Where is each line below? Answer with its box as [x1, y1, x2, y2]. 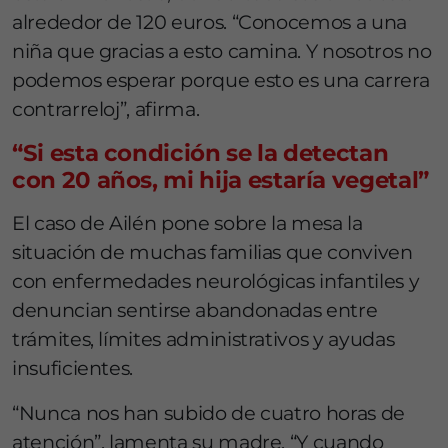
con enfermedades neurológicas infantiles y [12, 269, 420, 294]
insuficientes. [12, 356, 134, 381]
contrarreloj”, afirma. [12, 97, 200, 122]
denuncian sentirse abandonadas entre [12, 298, 378, 323]
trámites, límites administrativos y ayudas [12, 327, 395, 352]
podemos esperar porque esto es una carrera [12, 68, 430, 93]
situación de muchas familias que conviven [12, 240, 413, 265]
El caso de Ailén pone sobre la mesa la [12, 211, 363, 236]
